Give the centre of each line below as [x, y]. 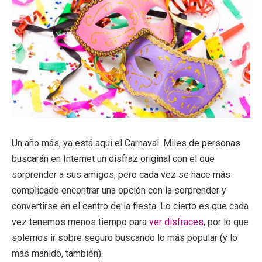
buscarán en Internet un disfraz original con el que [113, 158]
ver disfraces [176, 222]
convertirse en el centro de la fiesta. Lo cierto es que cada [130, 206]
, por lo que [226, 222]
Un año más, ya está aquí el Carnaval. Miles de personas [126, 143]
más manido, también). [57, 253]
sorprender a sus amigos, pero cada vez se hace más [121, 174]
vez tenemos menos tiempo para [80, 222]
